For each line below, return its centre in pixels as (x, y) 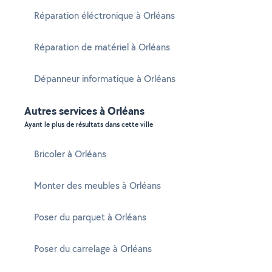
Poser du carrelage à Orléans (93, 249)
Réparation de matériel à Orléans (102, 47)
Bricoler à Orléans (70, 154)
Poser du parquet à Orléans (90, 217)
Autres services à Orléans (84, 111)
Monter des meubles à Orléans (97, 185)
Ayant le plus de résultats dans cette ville (89, 124)
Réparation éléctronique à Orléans (104, 15)
